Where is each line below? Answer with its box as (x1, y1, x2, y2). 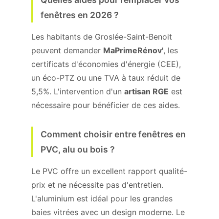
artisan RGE (124, 87, 169, 96)
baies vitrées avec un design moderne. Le (31, 207, 185, 217)
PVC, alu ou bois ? (41, 144, 115, 154)
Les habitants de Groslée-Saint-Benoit (31, 32, 172, 42)
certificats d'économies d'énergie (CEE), (31, 59, 181, 69)
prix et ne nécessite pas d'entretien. (31, 180, 163, 190)
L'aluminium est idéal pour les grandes (31, 194, 173, 203)
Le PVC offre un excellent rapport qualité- (31, 166, 187, 176)
